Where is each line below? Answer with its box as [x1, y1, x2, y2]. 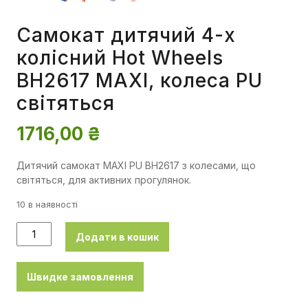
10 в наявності [16, 199, 78, 210]
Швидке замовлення [27, 271, 133, 283]
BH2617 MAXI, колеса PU [16, 69, 263, 93]
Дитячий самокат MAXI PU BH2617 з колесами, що [16, 159, 256, 172]
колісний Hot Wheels [16, 46, 223, 70]
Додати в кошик [75, 231, 159, 243]
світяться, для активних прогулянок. [16, 174, 191, 186]
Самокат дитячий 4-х [16, 23, 236, 47]
